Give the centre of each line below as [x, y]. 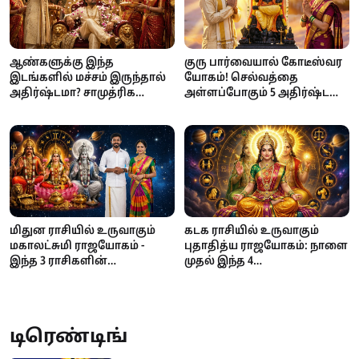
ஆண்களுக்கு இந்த [62, 62]
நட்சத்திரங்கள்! [226, 108]
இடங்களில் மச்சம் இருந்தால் [88, 77]
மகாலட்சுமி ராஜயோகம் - [77, 246]
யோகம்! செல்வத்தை [241, 77]
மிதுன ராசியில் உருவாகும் [83, 230]
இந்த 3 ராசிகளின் [58, 261]
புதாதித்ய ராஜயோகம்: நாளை [266, 246]
